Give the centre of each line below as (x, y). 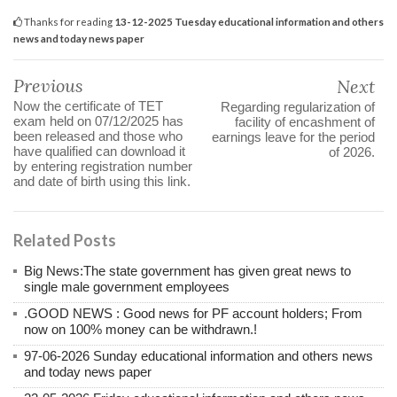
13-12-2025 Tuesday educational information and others (249, 21)
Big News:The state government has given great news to (187, 270)
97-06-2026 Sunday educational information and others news (198, 355)
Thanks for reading (68, 21)
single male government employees (127, 286)
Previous (48, 85)
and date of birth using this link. (102, 181)
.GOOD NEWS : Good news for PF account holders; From (193, 313)
